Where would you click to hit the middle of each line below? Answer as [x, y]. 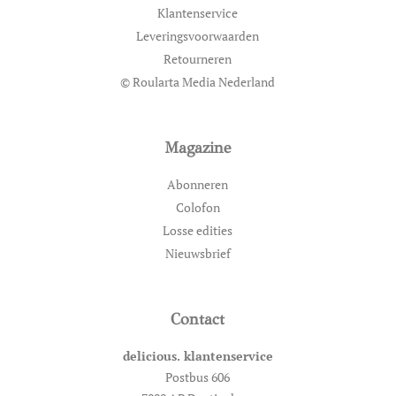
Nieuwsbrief [198, 254]
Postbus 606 [198, 377]
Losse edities [198, 231]
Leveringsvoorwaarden [198, 36]
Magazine [198, 148]
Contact [198, 320]
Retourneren [198, 59]
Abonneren [198, 185]
